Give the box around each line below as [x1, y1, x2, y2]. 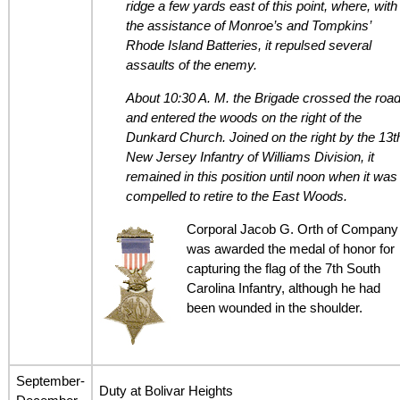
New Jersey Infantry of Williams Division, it [125, 149, 374, 165]
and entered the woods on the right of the [125, 110, 362, 126]
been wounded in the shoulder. [187, 300, 363, 316]
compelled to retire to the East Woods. [125, 188, 347, 204]
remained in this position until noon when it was [125, 169, 397, 185]
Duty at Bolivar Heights [98, 382, 233, 398]
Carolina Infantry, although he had [187, 280, 381, 296]
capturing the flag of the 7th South [187, 261, 381, 277]
